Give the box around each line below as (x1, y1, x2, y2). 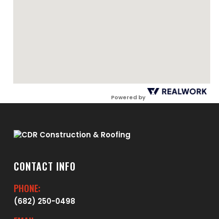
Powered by (111, 93, 146, 101)
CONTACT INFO (14, 159, 76, 174)
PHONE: (14, 182, 41, 195)
